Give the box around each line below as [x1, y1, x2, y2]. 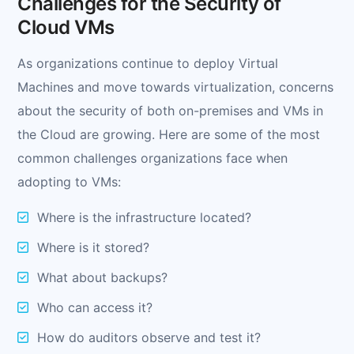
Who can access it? [37, 299, 153, 315]
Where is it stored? [37, 239, 149, 255]
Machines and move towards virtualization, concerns [17, 78, 333, 95]
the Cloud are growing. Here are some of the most [17, 126, 320, 142]
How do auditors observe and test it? [37, 329, 261, 345]
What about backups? [37, 269, 168, 285]
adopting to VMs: [17, 173, 121, 190]
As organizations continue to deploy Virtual [17, 55, 278, 71]
